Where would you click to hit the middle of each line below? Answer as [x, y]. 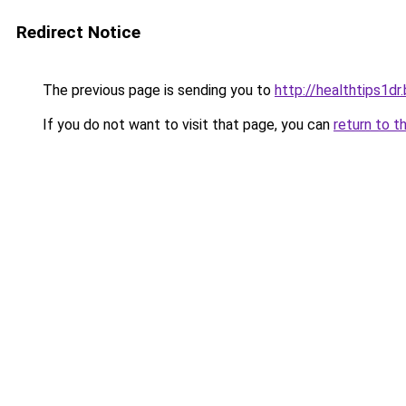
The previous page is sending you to [157, 90]
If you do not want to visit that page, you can [186, 125]
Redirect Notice [78, 32]
